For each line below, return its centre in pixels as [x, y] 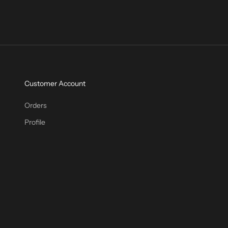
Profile [35, 122]
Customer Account [55, 84]
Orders [36, 106]
